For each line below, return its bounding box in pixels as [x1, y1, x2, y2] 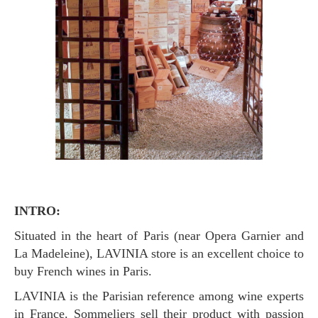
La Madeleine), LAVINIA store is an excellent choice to [14, 246, 304, 261]
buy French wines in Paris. [14, 264, 152, 278]
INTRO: [19, 204, 60, 218]
